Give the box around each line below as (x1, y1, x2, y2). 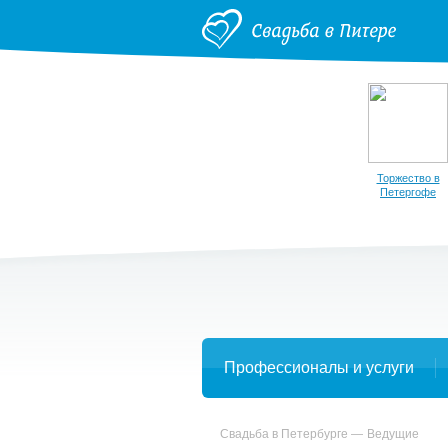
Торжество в (376, 172, 440, 184)
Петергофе (380, 186, 436, 198)
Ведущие (367, 427, 419, 441)
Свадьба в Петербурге (220, 427, 348, 441)
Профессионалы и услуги (223, 359, 414, 376)
